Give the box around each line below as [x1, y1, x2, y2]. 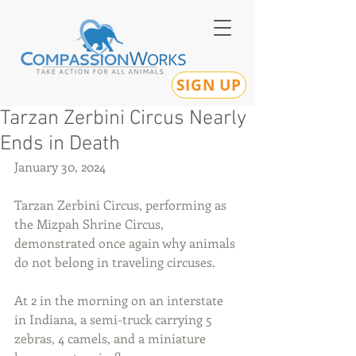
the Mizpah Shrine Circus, [14, 215, 167, 232]
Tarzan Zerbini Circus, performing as [14, 196, 230, 213]
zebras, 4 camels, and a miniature [14, 330, 209, 346]
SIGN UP [176, 75, 242, 95]
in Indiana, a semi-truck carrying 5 [14, 311, 215, 327]
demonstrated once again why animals [14, 234, 238, 251]
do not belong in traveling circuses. [14, 253, 215, 270]
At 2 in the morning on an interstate [14, 292, 226, 308]
